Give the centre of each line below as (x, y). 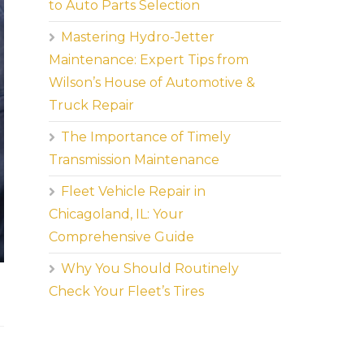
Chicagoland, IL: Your (117, 214)
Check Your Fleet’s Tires (127, 291)
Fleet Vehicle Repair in (134, 191)
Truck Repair (92, 105)
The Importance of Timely (146, 137)
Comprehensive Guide (122, 237)
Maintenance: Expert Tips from (149, 60)
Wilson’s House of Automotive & (152, 82)
